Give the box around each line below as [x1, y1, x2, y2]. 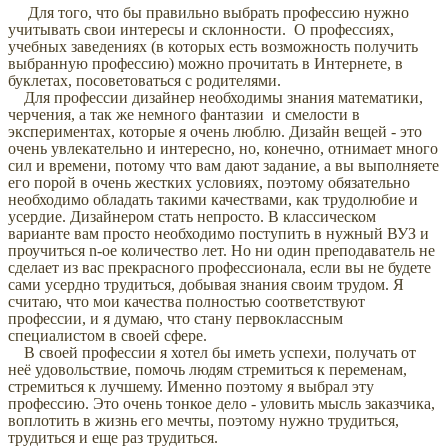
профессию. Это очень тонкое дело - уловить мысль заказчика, [8, 394, 435, 412]
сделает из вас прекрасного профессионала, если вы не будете [8, 258, 431, 276]
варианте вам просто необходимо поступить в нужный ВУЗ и [8, 224, 429, 242]
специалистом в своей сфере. [8, 326, 211, 344]
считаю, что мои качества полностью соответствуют [8, 292, 365, 310]
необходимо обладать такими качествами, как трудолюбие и [8, 190, 418, 208]
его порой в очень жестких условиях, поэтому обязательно [8, 173, 410, 191]
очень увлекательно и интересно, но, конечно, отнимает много [8, 139, 438, 157]
